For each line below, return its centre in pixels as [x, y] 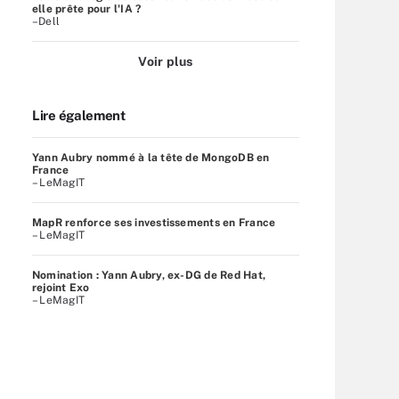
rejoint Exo [61, 287]
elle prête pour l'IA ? [87, 8]
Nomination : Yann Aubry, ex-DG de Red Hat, [149, 275]
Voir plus [166, 61]
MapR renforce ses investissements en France [154, 222]
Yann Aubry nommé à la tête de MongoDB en [151, 157]
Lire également [79, 115]
